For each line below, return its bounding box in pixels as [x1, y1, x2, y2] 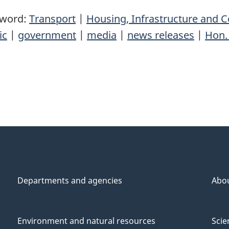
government [18, 28, 76, 42]
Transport [29, 12, 76, 26]
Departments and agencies [17, 175, 122, 187]
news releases [127, 28, 194, 42]
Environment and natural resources [17, 215, 155, 227]
